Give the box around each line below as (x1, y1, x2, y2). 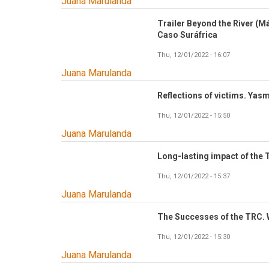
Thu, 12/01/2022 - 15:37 (157, 172, 230, 181)
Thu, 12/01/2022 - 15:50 (157, 112, 230, 120)
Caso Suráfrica (157, 30, 217, 40)
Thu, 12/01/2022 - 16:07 (157, 51, 230, 59)
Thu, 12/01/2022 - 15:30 (157, 233, 230, 241)
